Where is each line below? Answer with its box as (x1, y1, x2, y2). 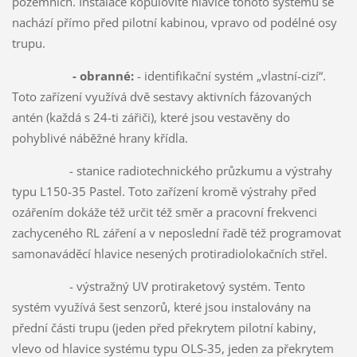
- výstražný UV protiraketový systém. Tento (11, 277, 305, 294)
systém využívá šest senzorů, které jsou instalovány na (11, 298, 311, 315)
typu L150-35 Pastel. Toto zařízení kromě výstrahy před (11, 182, 316, 199)
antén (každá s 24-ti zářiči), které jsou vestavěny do (11, 108, 290, 125)
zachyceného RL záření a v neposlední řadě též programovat (11, 224, 341, 241)
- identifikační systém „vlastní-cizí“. (133, 67, 326, 84)
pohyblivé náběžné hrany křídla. (11, 129, 188, 146)
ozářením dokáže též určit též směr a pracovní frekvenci (11, 203, 317, 220)
